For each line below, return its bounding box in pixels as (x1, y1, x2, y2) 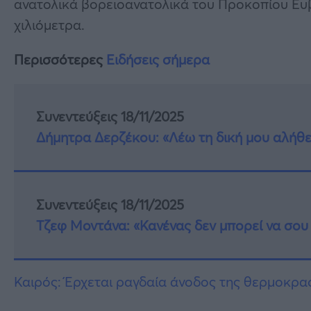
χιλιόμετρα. (14, 15, 85, 34)
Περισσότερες (14, 49, 106, 69)
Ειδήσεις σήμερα (106, 49, 210, 69)
